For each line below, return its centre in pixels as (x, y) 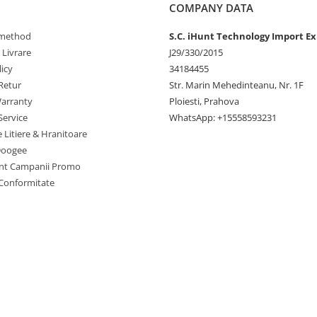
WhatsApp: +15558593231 (223, 118)
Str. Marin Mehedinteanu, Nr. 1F (236, 85)
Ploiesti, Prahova (204, 102)
